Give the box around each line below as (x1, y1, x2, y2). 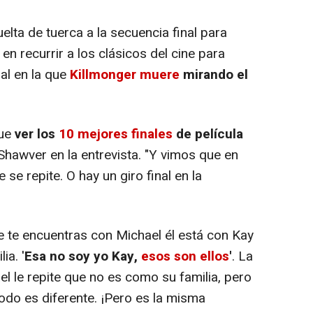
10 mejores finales (59, 124, 173, 144)
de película (173, 124, 243, 144)
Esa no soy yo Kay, (24, 246, 141, 266)
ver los (15, 124, 59, 144)
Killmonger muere (70, 64, 180, 85)
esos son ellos (141, 246, 229, 266)
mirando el (180, 64, 248, 85)
